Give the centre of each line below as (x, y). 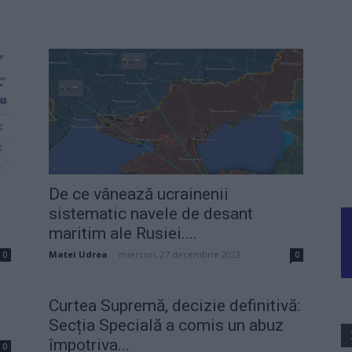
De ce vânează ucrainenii (139, 194)
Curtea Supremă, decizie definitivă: (174, 305)
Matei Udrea (78, 254)
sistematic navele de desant (151, 213)
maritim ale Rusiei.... (123, 233)
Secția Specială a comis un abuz (166, 325)
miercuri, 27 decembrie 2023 (180, 254)
